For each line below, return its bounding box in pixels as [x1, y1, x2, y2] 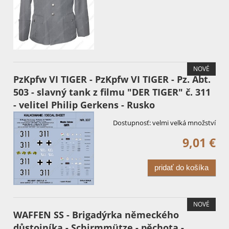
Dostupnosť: [113, 118, 151, 127]
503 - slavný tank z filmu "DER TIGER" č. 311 [13, 85, 211, 98]
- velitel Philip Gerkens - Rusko [13, 98, 155, 111]
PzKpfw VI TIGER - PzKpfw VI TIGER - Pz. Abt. [13, 73, 211, 85]
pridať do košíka [154, 163, 209, 172]
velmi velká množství [152, 118, 216, 127]
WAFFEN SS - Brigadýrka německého [13, 209, 179, 221]
